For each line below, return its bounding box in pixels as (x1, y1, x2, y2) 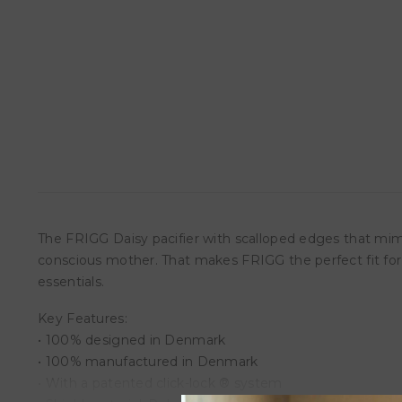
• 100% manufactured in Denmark (38, 354, 258, 370)
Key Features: (38, 310, 127, 327)
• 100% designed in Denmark (38, 332, 226, 348)
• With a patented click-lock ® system (38, 375, 283, 391)
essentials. (38, 274, 105, 290)
